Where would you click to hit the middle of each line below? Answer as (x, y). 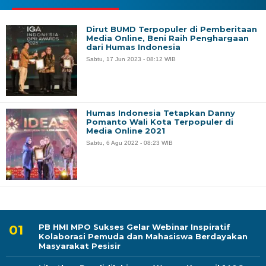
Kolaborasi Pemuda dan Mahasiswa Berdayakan (143, 237)
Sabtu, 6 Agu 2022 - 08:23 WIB (129, 143)
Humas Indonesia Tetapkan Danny (161, 113)
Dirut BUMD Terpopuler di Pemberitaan (172, 29)
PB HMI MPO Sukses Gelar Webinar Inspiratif (134, 227)
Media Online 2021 (126, 131)
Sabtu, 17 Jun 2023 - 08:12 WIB (131, 59)
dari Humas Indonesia (133, 47)
